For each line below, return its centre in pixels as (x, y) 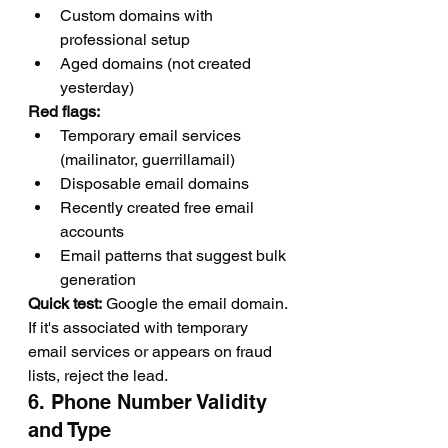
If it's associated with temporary (140, 327)
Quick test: (65, 303)
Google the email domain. (196, 303)
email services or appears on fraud (152, 351)
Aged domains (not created (157, 63)
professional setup (125, 39)
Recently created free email (159, 207)
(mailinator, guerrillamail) (147, 159)
